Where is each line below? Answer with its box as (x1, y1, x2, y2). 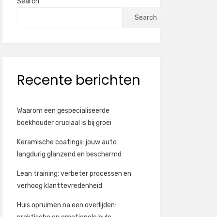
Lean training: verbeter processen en (16, 170, 131, 178)
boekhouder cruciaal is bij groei (16, 119, 111, 127)
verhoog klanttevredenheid (16, 182, 102, 190)
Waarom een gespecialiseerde (16, 107, 109, 115)
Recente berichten (16, 71, 140, 90)
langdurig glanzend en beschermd (16, 150, 122, 158)
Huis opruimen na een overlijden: (16, 201, 116, 209)
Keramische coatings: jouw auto (16, 138, 117, 146)
